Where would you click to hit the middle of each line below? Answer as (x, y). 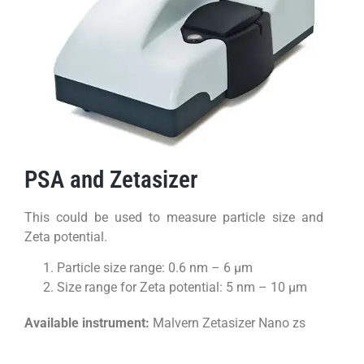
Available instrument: (87, 323)
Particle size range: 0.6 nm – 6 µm (155, 268)
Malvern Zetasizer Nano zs (227, 323)
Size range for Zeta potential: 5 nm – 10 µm (182, 288)
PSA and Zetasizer (111, 179)
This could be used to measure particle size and (174, 217)
